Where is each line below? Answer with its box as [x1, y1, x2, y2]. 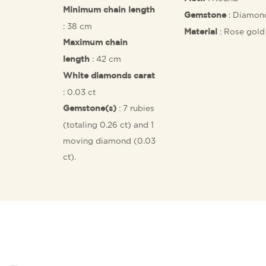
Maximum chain [63, 39, 128, 47]
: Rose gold [217, 27, 265, 36]
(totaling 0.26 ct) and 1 [63, 121, 154, 129]
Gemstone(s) [63, 105, 117, 113]
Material [183, 28, 217, 36]
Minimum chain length [63, 7, 156, 14]
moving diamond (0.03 [63, 137, 156, 145]
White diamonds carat [63, 72, 156, 80]
